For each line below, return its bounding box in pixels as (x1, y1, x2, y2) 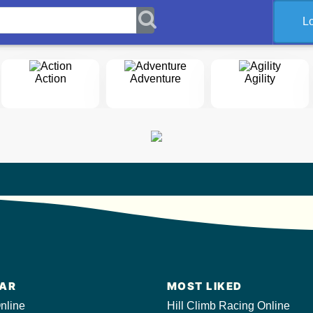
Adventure (129, 72, 181, 85)
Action (34, 72, 66, 85)
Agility (245, 72, 275, 85)
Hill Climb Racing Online (166, 300, 290, 312)
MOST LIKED (166, 279, 242, 293)
